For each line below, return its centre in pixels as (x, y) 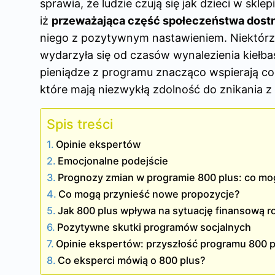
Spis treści (80, 124)
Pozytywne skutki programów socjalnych (154, 227)
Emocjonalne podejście (113, 161)
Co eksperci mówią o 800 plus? (132, 261)
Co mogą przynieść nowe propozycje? (149, 194)
